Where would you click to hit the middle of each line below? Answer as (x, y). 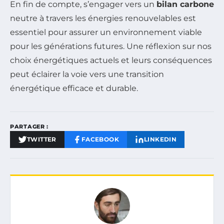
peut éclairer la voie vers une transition (87, 74)
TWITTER (42, 139)
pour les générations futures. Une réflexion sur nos (111, 46)
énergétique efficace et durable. (74, 88)
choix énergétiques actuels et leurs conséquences (111, 60)
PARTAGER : (29, 126)
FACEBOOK (100, 139)
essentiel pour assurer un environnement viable (106, 32)
